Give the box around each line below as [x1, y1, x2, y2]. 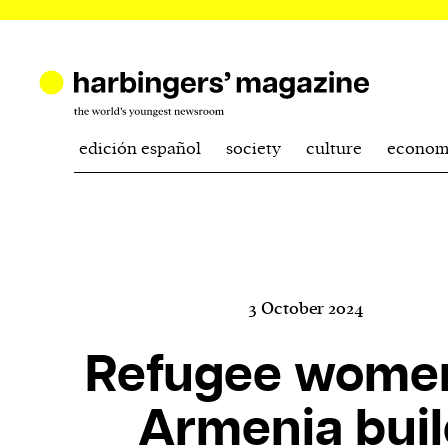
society [225, 138, 281, 160]
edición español [78, 138, 201, 160]
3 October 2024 [248, 298, 363, 320]
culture [305, 138, 362, 160]
